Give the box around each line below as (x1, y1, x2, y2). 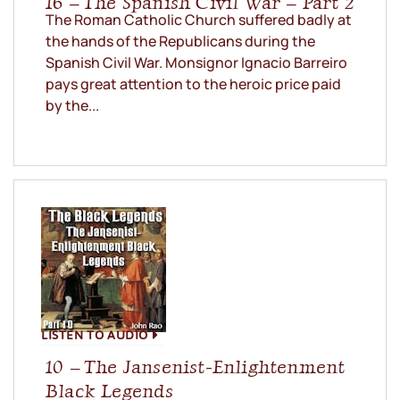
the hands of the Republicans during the (46, 31, 315, 52)
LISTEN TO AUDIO (41, 322, 148, 347)
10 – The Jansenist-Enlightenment (46, 355, 346, 379)
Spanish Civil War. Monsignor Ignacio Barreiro (46, 53, 347, 73)
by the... (46, 96, 99, 116)
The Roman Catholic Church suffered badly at (46, 10, 352, 30)
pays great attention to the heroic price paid (46, 74, 341, 95)
